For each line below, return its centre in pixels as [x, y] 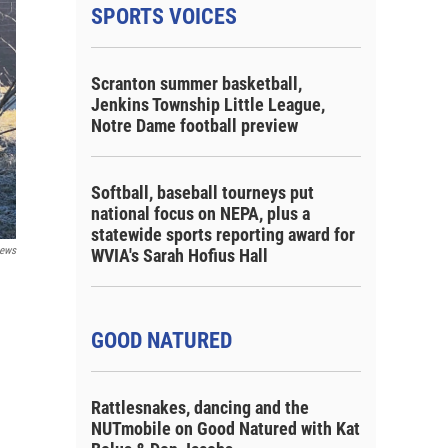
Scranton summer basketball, [196, 83]
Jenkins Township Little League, [208, 104]
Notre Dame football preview [194, 125]
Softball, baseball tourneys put [202, 192]
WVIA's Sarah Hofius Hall [179, 255]
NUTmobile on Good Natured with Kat [225, 428]
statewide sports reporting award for [223, 234]
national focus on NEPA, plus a [200, 213]
